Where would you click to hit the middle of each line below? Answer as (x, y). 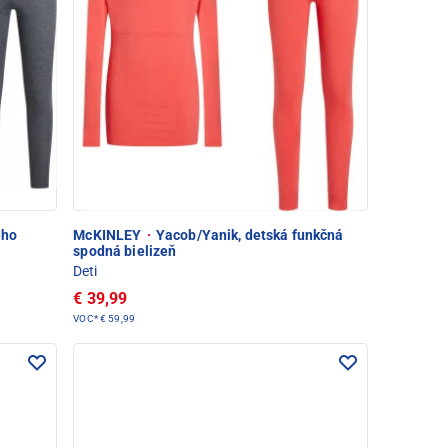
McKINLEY (109, 235)
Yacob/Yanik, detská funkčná (248, 235)
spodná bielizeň (125, 251)
